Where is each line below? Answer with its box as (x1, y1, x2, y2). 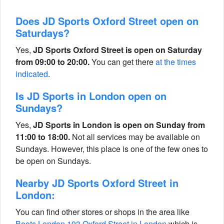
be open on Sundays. (15, 155, 91, 166)
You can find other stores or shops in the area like (15, 206, 189, 217)
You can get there (89, 56, 155, 67)
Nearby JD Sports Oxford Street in (15, 175, 178, 190)
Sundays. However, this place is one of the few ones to (15, 143, 208, 154)
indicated (15, 68, 48, 79)
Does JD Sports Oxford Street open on (15, 13, 198, 28)
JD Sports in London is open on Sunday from (33, 119, 205, 130)
